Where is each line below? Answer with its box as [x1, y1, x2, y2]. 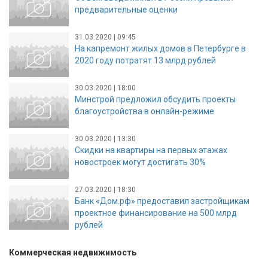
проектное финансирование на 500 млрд [75, 208, 237, 218]
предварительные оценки [75, 4, 178, 14]
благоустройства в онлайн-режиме [75, 106, 214, 116]
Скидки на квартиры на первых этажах [75, 145, 227, 155]
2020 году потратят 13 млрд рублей [75, 55, 216, 65]
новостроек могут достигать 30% [75, 157, 206, 167]
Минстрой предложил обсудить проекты [75, 94, 236, 104]
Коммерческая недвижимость [9, 248, 136, 258]
